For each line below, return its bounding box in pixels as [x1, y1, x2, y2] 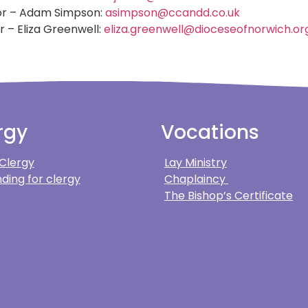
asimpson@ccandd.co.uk [104, 5, 240, 21]
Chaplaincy [164, 171, 228, 188]
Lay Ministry [164, 155, 227, 171]
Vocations [161, 119, 259, 146]
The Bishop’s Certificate [164, 188, 293, 204]
